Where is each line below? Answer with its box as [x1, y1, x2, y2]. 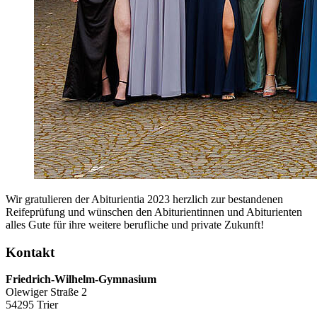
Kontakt [6, 244, 54, 260]
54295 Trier [6, 299, 58, 311]
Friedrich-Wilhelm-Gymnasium [6, 273, 156, 286]
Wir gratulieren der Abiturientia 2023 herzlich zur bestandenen [6, 193, 283, 205]
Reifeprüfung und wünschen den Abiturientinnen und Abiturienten [6, 206, 302, 218]
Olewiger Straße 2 [6, 286, 87, 299]
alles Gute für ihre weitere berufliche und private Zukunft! [6, 219, 264, 231]
